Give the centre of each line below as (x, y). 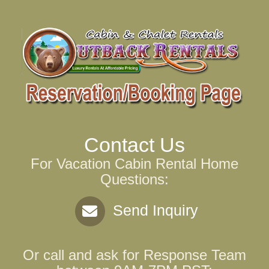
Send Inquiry (153, 210)
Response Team (195, 255)
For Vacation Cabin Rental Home (134, 164)
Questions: (134, 180)
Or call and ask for (83, 255)
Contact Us (134, 145)
